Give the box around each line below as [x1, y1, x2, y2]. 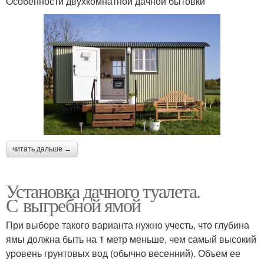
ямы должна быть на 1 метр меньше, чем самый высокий [6, 232, 256, 246]
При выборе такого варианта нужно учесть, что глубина [6, 217, 249, 232]
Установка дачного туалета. [6, 177, 200, 203]
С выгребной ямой [6, 192, 141, 217]
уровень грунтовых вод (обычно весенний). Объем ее [6, 246, 240, 260]
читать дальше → [12, 144, 71, 153]
